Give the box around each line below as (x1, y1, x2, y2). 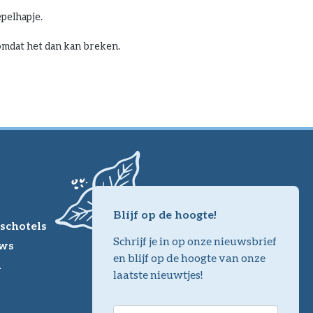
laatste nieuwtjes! (113, 268, 203, 281)
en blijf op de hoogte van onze (113, 251, 265, 264)
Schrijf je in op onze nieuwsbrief (113, 234, 277, 247)
